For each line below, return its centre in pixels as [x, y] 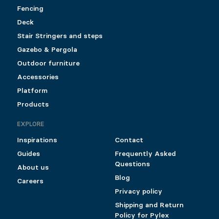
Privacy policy [138, 192]
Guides [29, 154]
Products [33, 105]
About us [33, 168]
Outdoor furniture [48, 64]
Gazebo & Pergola [47, 50]
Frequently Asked [145, 154]
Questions [132, 164]
